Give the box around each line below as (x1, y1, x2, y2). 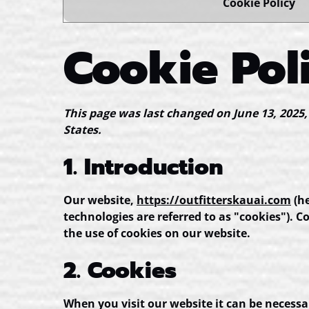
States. (63, 122, 101, 137)
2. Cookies (63, 254, 177, 288)
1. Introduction (63, 150, 223, 184)
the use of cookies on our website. (63, 226, 250, 241)
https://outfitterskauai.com (137, 192, 291, 208)
